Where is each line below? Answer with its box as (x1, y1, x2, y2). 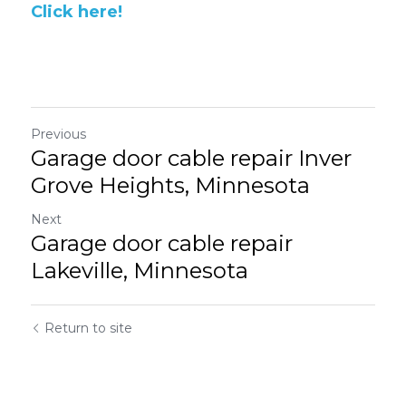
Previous (31, 125, 86, 142)
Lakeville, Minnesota (31, 256, 248, 284)
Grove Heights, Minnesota (31, 171, 310, 198)
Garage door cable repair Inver (31, 144, 352, 171)
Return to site (44, 319, 132, 336)
